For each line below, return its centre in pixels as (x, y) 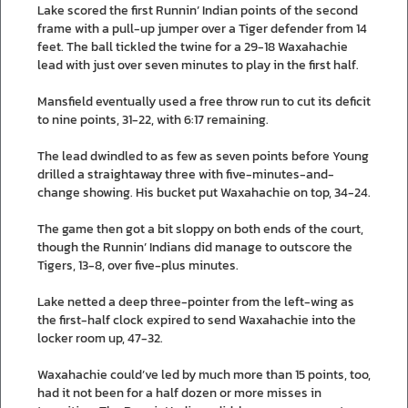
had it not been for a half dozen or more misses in (179, 393)
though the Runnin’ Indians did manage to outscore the (195, 247)
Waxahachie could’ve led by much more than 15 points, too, (204, 374)
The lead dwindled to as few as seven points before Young (203, 156)
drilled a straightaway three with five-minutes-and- (186, 174)
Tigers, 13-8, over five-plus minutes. (138, 265)
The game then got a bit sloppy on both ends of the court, (200, 229)
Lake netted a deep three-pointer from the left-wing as (196, 301)
